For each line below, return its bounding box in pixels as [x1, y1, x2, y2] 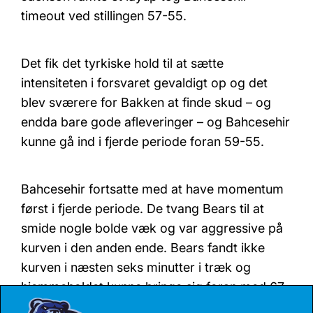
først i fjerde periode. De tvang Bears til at [21, 201, 264, 216]
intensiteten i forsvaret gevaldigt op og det [21, 75, 268, 90]
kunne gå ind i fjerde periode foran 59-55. [21, 133, 264, 149]
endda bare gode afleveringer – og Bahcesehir [21, 114, 290, 129]
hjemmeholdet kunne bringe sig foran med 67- [21, 279, 290, 294]
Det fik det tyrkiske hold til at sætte [21, 55, 224, 71]
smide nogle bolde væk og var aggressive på [21, 220, 283, 235]
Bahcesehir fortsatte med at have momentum [21, 181, 284, 196]
